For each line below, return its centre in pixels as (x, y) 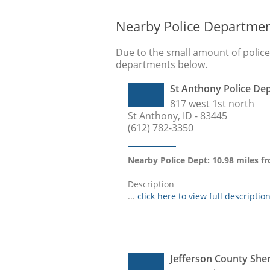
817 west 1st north (212, 104)
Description (151, 184)
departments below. (162, 65)
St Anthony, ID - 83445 (177, 116)
